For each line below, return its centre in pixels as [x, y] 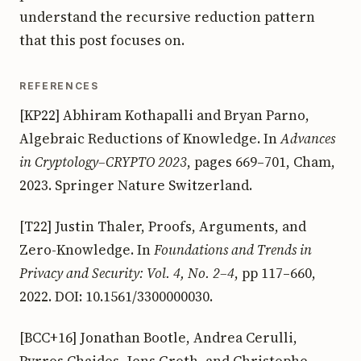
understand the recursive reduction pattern [167, 17]
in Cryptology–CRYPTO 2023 [103, 162]
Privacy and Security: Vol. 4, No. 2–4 [127, 273]
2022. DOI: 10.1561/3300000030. [116, 296]
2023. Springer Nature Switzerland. [136, 185]
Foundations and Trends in [233, 249]
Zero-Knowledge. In [87, 249]
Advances [308, 138]
